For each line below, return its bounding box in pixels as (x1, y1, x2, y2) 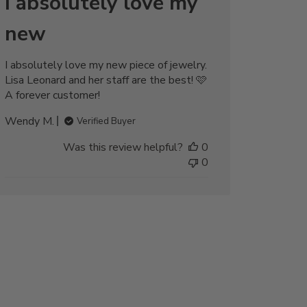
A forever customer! (4, 87, 100, 103)
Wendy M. (4, 113, 54, 129)
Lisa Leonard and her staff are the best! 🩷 (4, 72, 207, 88)
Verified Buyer (76, 114, 136, 127)
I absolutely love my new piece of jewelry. (4, 57, 207, 73)
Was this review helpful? (62, 139, 183, 155)
